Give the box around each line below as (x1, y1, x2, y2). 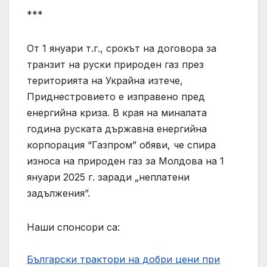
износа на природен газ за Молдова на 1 (27, 154, 224, 167)
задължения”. (27, 187, 90, 199)
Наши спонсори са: (27, 221, 120, 233)
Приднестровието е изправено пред (27, 90, 205, 103)
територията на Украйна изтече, (27, 74, 183, 86)
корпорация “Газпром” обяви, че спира (27, 138, 216, 151)
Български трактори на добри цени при (27, 253, 220, 265)
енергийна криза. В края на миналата (27, 106, 207, 119)
